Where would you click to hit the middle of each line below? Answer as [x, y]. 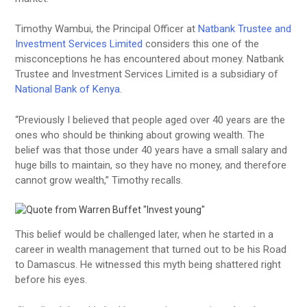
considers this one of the [201, 44]
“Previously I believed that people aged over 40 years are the [150, 120]
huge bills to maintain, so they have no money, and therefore [151, 165]
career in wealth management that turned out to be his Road [151, 250]
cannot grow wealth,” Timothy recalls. [99, 180]
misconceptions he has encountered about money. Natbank [150, 59]
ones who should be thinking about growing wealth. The [140, 135]
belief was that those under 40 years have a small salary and [151, 150]
